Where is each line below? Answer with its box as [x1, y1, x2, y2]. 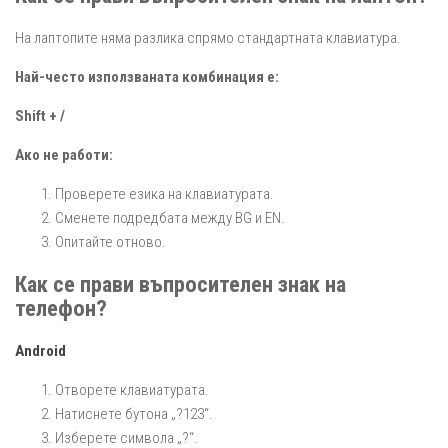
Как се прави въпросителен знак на [15, 271, 346, 298]
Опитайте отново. [55, 232, 166, 251]
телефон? [15, 295, 107, 322]
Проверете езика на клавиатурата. [55, 184, 274, 203]
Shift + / [15, 106, 65, 125]
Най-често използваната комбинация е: [15, 67, 279, 86]
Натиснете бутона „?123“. [55, 405, 213, 424]
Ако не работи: [15, 145, 113, 164]
